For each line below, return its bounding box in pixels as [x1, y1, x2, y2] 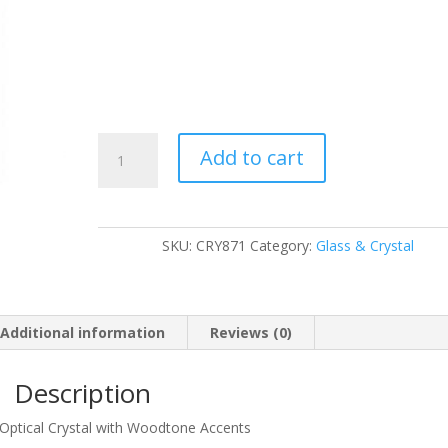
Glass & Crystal [316, 236, 415, 255]
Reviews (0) [209, 323, 292, 342]
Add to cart [200, 144, 305, 171]
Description [13, 375, 151, 411]
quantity [97, 157, 150, 176]
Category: [250, 236, 317, 255]
